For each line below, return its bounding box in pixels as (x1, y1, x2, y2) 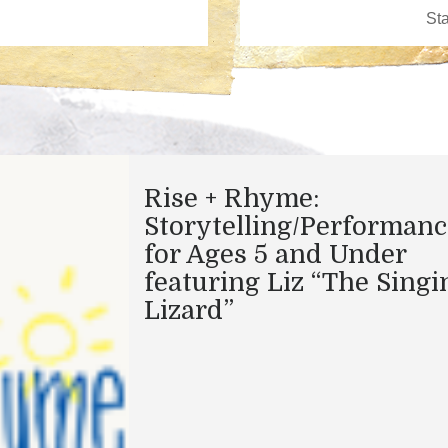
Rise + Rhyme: (144, 183, 320, 213)
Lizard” (144, 295, 234, 325)
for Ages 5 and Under (144, 239, 406, 269)
